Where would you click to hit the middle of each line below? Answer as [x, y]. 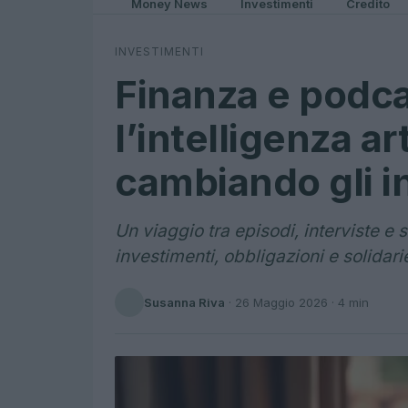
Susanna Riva [184, 302]
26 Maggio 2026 [281, 302]
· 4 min [348, 302]
